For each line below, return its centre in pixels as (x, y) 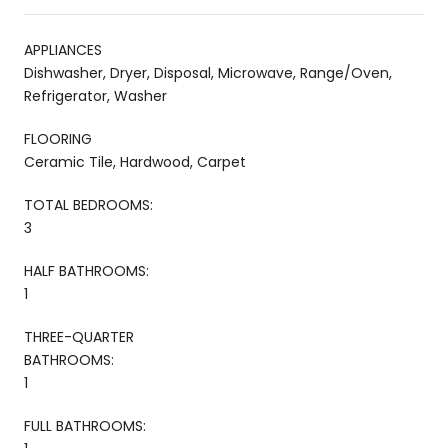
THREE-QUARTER (79, 336)
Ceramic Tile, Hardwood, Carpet (135, 161)
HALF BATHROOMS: (86, 270)
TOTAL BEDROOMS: (88, 204)
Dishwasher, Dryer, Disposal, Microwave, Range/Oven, (208, 72)
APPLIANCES (63, 49)
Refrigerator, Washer (95, 95)
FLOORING (58, 138)
